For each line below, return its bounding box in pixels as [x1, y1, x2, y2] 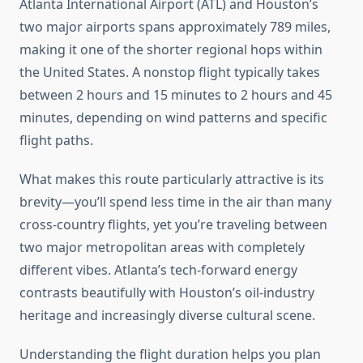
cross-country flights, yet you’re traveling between [19, 216, 327, 234]
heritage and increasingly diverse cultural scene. [19, 306, 315, 325]
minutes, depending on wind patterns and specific [19, 109, 327, 127]
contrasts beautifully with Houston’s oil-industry [19, 284, 314, 302]
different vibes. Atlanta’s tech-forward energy [19, 261, 297, 280]
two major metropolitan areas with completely [19, 238, 305, 257]
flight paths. [19, 131, 93, 150]
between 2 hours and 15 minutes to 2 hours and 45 [19, 86, 332, 105]
